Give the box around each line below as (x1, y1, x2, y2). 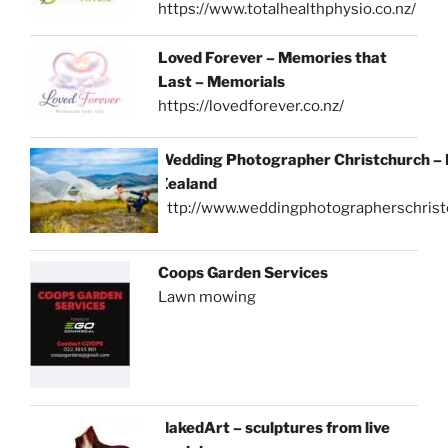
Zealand (158, 174, 218, 193)
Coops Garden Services (158, 264, 329, 283)
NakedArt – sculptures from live (158, 419, 391, 438)
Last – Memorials (158, 72, 286, 91)
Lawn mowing (158, 288, 257, 307)
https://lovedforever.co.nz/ (158, 96, 345, 115)
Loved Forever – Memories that (158, 48, 388, 67)
